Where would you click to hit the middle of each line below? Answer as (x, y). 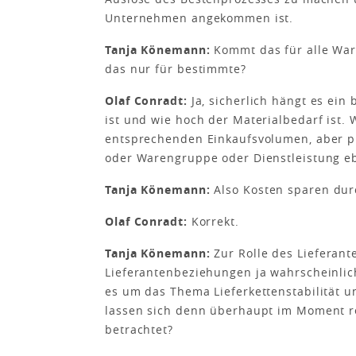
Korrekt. (215, 221)
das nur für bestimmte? (176, 69)
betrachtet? (139, 329)
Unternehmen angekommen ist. (199, 18)
